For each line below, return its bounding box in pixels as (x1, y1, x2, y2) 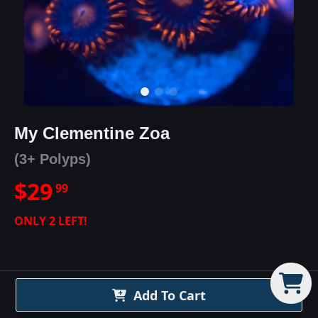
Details (175, 287, 238, 307)
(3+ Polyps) (14, 150, 91, 167)
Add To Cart (133, 287, 207, 304)
